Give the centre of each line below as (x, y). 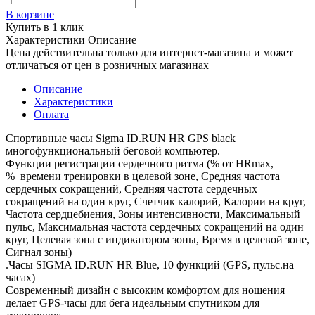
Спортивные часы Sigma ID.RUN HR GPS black (123, 138)
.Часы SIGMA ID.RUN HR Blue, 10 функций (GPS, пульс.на (150, 264)
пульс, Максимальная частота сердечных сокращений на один (155, 226)
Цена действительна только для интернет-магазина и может (149, 52)
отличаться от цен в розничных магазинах (107, 65)
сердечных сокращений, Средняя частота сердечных (131, 188)
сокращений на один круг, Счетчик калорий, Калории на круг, (156, 201)
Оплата (51, 114)
